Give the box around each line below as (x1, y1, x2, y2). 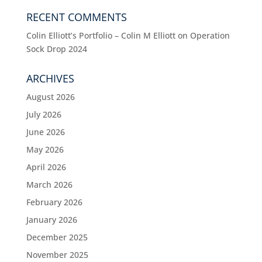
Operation (189, 30, 230, 42)
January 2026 (26, 214, 77, 226)
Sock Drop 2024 (26, 43, 87, 55)
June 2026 (26, 126, 65, 138)
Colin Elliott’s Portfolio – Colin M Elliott (26, 30, 175, 42)
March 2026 (26, 179, 73, 191)
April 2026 (26, 161, 66, 173)
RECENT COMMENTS (26, 10, 127, 25)
